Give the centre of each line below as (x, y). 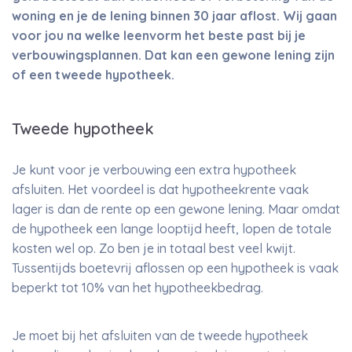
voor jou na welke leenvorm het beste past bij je (159, 35)
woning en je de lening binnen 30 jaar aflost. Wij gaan (174, 16)
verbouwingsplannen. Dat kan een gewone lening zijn (173, 55)
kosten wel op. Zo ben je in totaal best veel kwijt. (154, 248)
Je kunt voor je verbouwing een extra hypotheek (154, 170)
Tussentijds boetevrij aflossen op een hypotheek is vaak (175, 268)
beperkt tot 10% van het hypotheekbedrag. (137, 288)
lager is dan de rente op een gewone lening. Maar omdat (176, 209)
